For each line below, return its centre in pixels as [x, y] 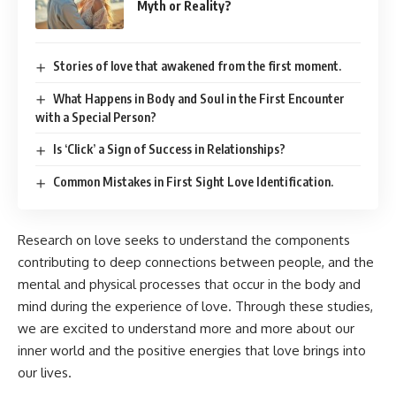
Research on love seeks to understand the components [184, 240]
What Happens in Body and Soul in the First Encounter [198, 98]
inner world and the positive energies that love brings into [192, 351]
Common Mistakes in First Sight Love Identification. [193, 182]
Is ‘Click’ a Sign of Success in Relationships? [169, 149]
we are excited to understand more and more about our [186, 329]
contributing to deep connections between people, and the [196, 263]
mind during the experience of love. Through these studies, [195, 307]
